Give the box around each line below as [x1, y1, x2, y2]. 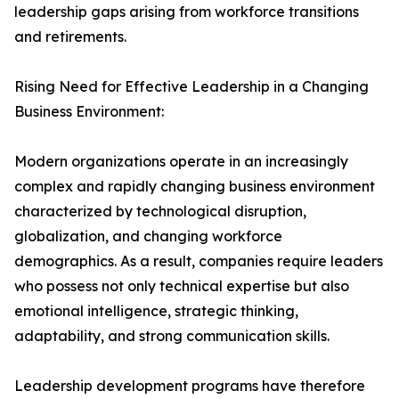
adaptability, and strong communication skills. [14, 327, 330, 346]
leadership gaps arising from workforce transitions [14, 3, 359, 21]
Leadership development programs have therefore [14, 377, 365, 395]
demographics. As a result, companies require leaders [14, 252, 383, 271]
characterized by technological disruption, [14, 202, 306, 221]
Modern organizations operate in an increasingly [14, 152, 348, 171]
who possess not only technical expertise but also [14, 277, 349, 296]
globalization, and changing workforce [14, 227, 282, 246]
